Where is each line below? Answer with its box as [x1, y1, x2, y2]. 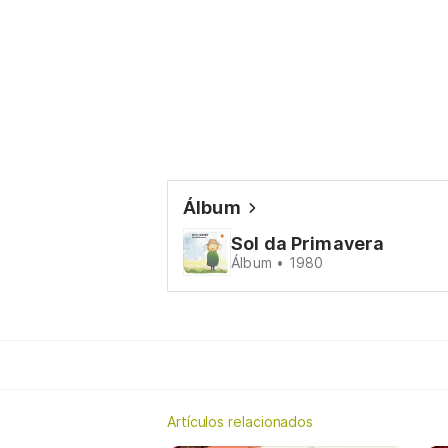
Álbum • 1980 [231, 254, 324, 271]
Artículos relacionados [167, 413, 314, 430]
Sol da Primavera [231, 233, 385, 254]
